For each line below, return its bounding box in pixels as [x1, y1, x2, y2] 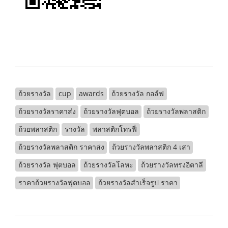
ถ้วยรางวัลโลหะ [83, 160, 133, 169]
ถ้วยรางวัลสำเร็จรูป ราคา [98, 178, 178, 187]
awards [78, 89, 104, 98]
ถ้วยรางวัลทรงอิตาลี [140, 160, 203, 169]
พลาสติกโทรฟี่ [92, 124, 137, 134]
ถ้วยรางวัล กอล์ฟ [111, 89, 164, 98]
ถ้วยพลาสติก [18, 124, 57, 134]
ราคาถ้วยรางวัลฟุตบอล [18, 178, 91, 187]
